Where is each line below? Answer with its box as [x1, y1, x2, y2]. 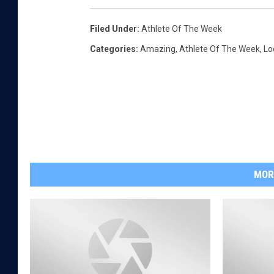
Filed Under [90, 24, 137, 34]
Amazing [140, 44, 176, 54]
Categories [90, 44, 136, 54]
